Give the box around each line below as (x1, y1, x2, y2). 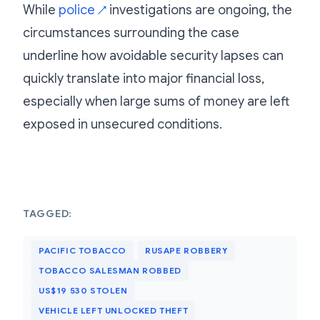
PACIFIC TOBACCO (39, 244, 126, 256)
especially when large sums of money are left (23, 93, 289, 109)
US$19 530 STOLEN (39, 284, 128, 296)
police (59, 1, 95, 18)
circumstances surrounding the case (23, 24, 239, 41)
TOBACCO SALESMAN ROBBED (39, 264, 181, 276)
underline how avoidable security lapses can (23, 47, 284, 64)
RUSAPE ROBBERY (145, 244, 229, 256)
